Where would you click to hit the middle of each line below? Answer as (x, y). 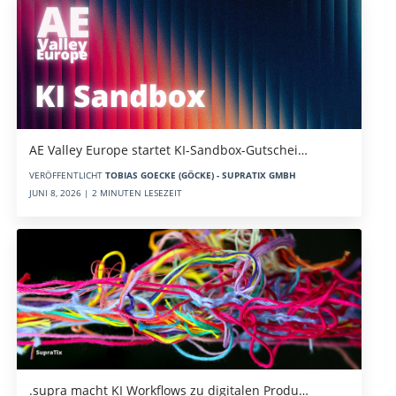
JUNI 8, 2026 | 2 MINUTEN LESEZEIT (105, 193)
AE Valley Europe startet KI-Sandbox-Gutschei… (168, 150)
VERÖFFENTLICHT (67, 175)
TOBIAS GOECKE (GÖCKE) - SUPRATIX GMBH (200, 175)
